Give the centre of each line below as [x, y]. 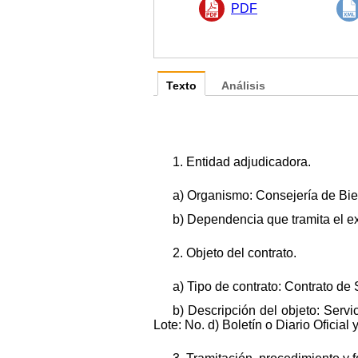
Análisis [243, 86]
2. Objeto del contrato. [235, 253]
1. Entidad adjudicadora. [242, 161]
